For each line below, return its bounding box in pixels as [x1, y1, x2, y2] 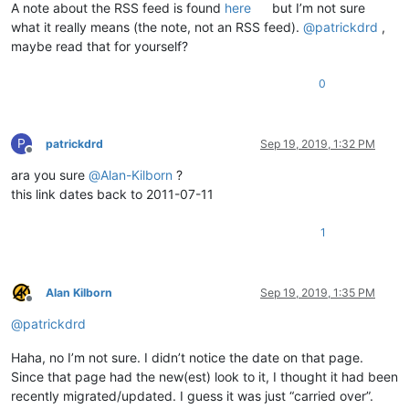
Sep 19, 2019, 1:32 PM [260, 136, 375, 151]
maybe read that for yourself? [11, 37, 188, 54]
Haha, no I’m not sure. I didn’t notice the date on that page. [11, 349, 363, 365]
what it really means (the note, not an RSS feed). [11, 18, 303, 35]
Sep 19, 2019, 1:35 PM [260, 285, 375, 299]
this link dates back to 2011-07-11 [11, 185, 214, 202]
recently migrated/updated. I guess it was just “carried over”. [11, 387, 373, 404]
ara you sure [11, 166, 89, 183]
